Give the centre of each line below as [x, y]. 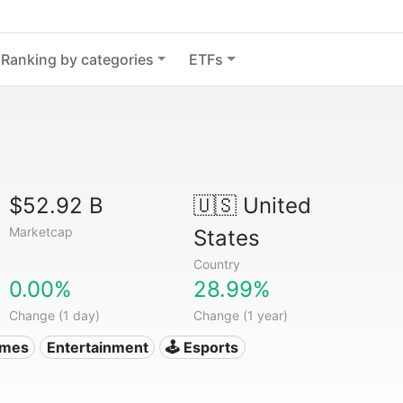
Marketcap [41, 232]
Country [216, 264]
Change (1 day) [55, 315]
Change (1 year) [240, 315]
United [273, 206]
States [226, 238]
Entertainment [97, 347]
